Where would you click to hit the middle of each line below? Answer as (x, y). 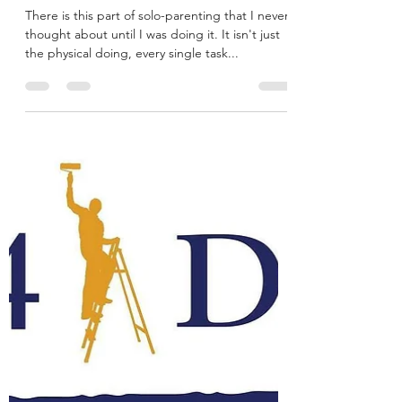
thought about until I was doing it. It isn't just (153, 34)
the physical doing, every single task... (132, 52)
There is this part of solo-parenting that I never (157, 15)
